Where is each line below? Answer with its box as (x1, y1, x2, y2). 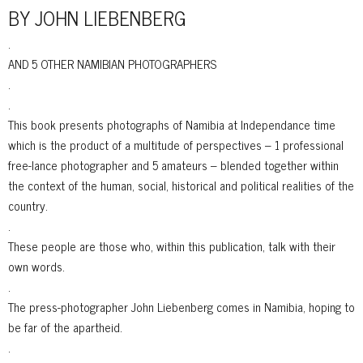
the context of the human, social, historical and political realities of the (8, 174, 354, 195)
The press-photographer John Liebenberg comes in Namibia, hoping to (8, 296, 355, 317)
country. (8, 194, 48, 216)
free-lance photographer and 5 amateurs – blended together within (8, 154, 339, 175)
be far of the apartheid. (8, 316, 122, 337)
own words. (8, 255, 65, 276)
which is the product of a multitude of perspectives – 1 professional (8, 134, 344, 155)
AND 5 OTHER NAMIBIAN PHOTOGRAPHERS (8, 53, 216, 74)
